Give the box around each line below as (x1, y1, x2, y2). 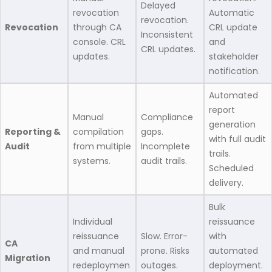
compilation (73, 126, 124, 138)
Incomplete (141, 140, 190, 153)
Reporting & (5, 126, 61, 138)
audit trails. (141, 155, 189, 168)
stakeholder (209, 50, 259, 63)
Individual (73, 216, 112, 228)
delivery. (209, 177, 246, 189)
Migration (5, 252, 50, 265)
